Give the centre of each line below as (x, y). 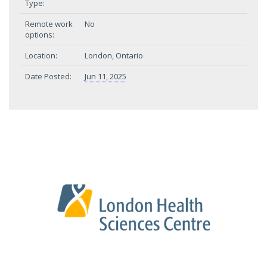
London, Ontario (114, 55)
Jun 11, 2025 (105, 76)
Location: (41, 55)
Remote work (49, 24)
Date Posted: (48, 76)
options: (40, 35)
